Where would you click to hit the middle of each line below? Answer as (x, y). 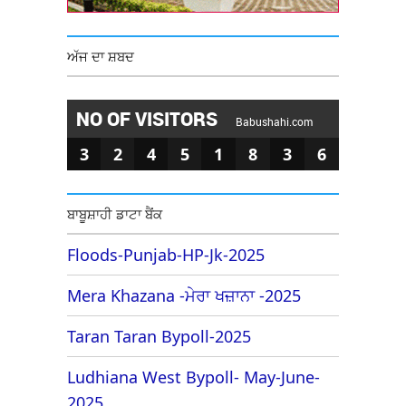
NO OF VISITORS (149, 118)
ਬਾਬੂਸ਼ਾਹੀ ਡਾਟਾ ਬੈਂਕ (115, 213)
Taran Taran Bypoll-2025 (159, 336)
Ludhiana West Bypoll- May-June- (193, 377)
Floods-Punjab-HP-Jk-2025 (166, 254)
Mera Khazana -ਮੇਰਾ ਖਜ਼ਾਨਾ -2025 (184, 295)
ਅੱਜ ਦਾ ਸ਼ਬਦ (101, 56)
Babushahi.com (274, 121)
